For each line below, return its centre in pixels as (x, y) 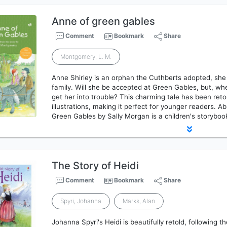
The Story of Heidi (96, 166)
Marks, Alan (139, 201)
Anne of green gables (104, 21)
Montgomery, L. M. (86, 56)
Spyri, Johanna (81, 201)
